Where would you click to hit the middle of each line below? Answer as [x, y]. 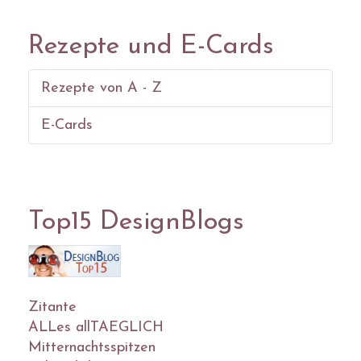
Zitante [52, 307]
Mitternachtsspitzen [92, 347]
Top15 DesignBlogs [136, 222]
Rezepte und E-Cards [151, 47]
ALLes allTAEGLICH [96, 327]
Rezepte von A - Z [102, 88]
